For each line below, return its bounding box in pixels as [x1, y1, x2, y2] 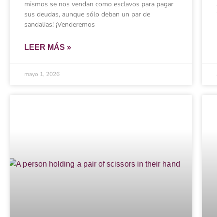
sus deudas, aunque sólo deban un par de [24, 10, 150, 19]
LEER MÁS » [24, 43, 71, 52]
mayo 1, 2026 [24, 70, 60, 78]
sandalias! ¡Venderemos [24, 20, 95, 30]
